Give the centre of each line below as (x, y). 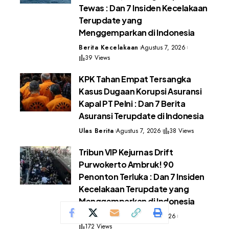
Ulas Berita (96, 131)
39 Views (97, 58)
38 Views (181, 131)
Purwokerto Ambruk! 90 (126, 165)
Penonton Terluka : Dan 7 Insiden (142, 177)
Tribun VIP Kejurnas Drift (126, 152)
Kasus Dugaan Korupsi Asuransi (140, 91)
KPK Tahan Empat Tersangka (135, 79)
